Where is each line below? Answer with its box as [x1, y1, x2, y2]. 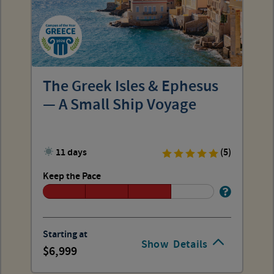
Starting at [43, 228, 87, 241]
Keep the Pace [43, 169, 101, 183]
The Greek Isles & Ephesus [43, 76, 218, 97]
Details [173, 237, 208, 252]
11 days [56, 146, 87, 159]
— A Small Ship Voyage [43, 94, 196, 116]
